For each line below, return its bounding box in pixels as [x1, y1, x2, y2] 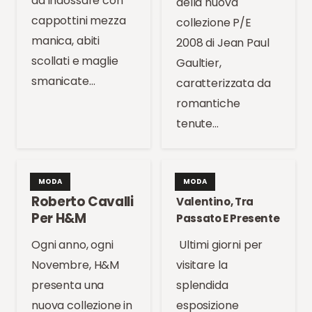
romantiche [176, 95, 240, 111]
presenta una [31, 277, 104, 294]
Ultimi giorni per [176, 237, 263, 253]
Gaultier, [176, 54, 221, 71]
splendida [176, 277, 228, 294]
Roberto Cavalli [31, 192, 134, 212]
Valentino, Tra [176, 194, 253, 210]
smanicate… [31, 72, 95, 89]
